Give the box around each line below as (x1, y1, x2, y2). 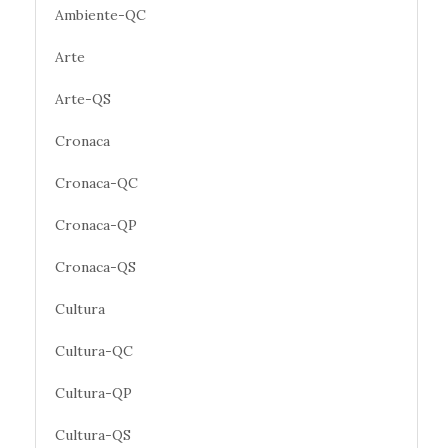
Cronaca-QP (55, 215, 137, 234)
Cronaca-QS (55, 257, 136, 276)
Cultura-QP (55, 383, 132, 402)
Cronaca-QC (55, 173, 138, 192)
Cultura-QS (55, 425, 131, 444)
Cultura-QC (55, 341, 133, 360)
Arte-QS (55, 89, 111, 108)
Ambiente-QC (55, 5, 146, 24)
